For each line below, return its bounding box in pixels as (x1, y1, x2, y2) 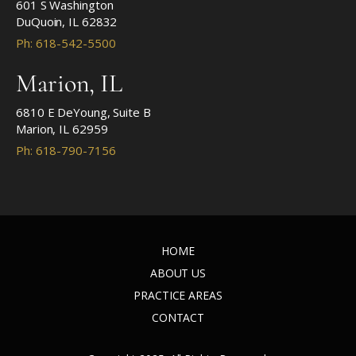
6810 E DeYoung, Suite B (16, 104, 151, 121)
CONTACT (151, 310, 205, 326)
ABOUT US (149, 265, 207, 281)
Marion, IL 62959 (16, 121, 108, 137)
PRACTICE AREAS (133, 288, 222, 304)
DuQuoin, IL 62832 (16, 14, 118, 30)
